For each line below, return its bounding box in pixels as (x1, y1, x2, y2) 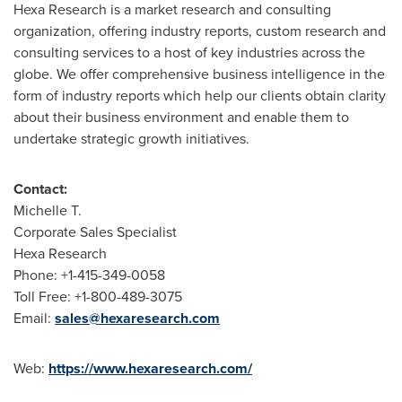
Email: (13, 308, 55, 328)
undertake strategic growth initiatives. (13, 128, 249, 149)
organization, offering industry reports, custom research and (13, 21, 386, 41)
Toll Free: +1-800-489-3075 (13, 286, 182, 307)
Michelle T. (13, 200, 82, 221)
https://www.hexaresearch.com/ (48, 358, 252, 379)
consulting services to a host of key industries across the (13, 42, 365, 63)
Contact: (13, 179, 67, 199)
